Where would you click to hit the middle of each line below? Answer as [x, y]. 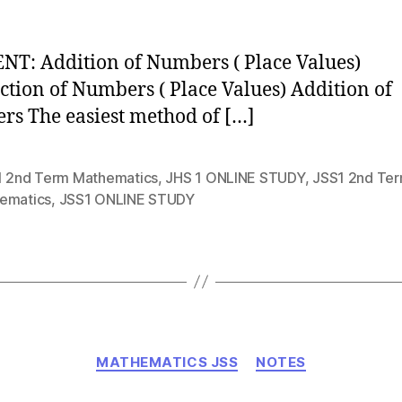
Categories [240, 354]
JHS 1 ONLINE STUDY [235, 177]
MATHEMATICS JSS [167, 362]
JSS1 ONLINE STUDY [127, 199]
